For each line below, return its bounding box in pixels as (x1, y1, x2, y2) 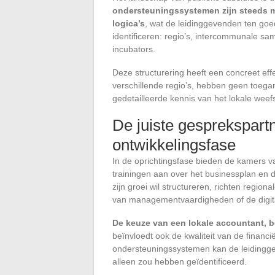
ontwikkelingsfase (112, 135, 236, 154)
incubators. (112, 44, 155, 54)
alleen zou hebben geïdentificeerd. (112, 256, 247, 266)
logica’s (112, 18, 145, 28)
